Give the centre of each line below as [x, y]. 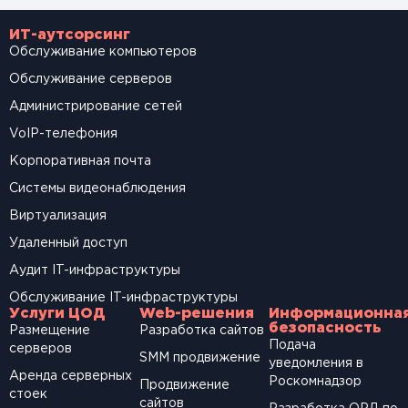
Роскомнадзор [316, 382]
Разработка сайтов [201, 331]
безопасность [326, 329]
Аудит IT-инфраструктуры [95, 271]
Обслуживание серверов [91, 80]
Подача [293, 346]
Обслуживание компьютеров [103, 52]
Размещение [50, 331]
